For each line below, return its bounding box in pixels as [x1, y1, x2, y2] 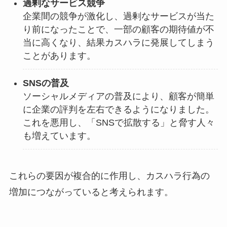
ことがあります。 [22, 51, 96, 61]
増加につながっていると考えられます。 [9, 187, 173, 198]
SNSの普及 [22, 78, 69, 88]
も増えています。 [22, 130, 96, 141]
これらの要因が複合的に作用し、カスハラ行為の [9, 171, 210, 181]
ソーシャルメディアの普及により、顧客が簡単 [22, 91, 214, 101]
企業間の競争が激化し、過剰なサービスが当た [22, 11, 214, 22]
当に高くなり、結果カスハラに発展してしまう [22, 37, 214, 48]
